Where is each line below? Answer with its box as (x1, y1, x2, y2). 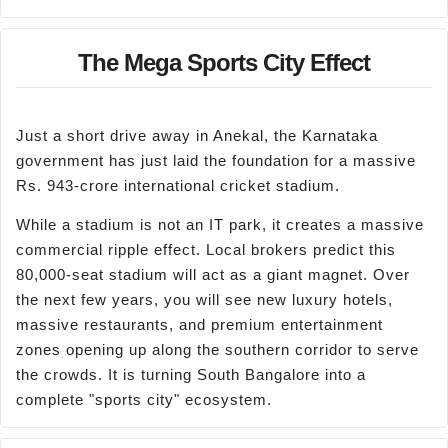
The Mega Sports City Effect (78, 48, 370, 76)
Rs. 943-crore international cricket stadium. (16, 176, 340, 194)
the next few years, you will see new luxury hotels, (16, 291, 393, 309)
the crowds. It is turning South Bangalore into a (16, 366, 366, 384)
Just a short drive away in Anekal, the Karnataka (16, 126, 378, 144)
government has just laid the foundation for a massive (16, 151, 416, 169)
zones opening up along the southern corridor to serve (16, 341, 419, 359)
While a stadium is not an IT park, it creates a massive (16, 216, 424, 234)
